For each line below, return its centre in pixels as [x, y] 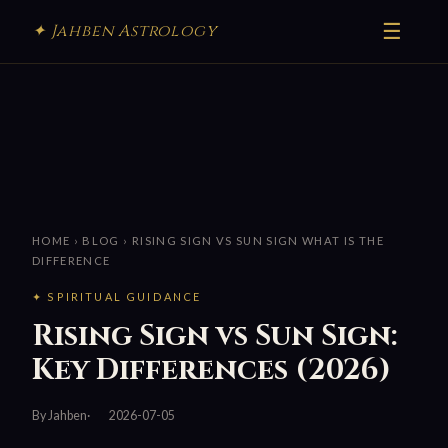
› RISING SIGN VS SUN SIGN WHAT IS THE [251, 241]
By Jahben [59, 415]
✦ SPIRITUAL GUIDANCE [117, 297]
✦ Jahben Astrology [124, 31]
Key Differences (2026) [211, 370]
